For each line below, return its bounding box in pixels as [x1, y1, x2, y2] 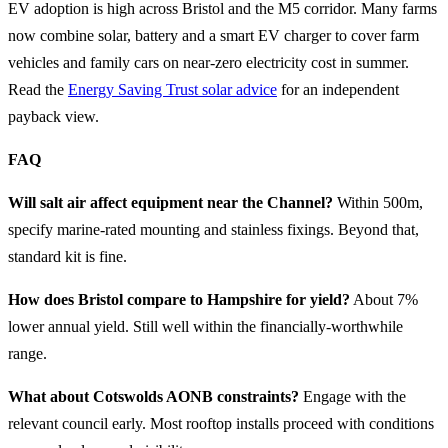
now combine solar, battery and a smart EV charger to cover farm [8, 27, 419, 44]
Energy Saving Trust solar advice [68, 81, 277, 98]
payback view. [8, 108, 99, 125]
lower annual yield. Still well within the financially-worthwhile [8, 318, 403, 335]
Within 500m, [333, 194, 423, 211]
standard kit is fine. [8, 248, 127, 265]
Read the [8, 81, 68, 98]
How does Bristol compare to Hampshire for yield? [8, 291, 350, 308]
